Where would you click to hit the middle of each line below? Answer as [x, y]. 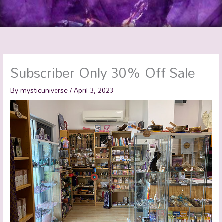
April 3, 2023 [94, 90]
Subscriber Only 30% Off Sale [103, 72]
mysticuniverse [45, 90]
